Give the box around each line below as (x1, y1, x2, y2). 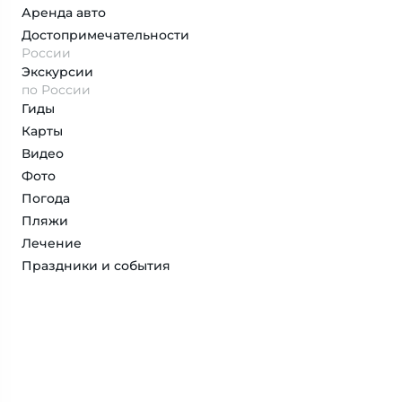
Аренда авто (22, 4, 106, 21)
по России (22, 82, 91, 98)
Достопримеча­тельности (22, 27, 189, 43)
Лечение (22, 235, 82, 251)
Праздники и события (22, 258, 170, 274)
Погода (22, 190, 70, 206)
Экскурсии (22, 64, 93, 80)
